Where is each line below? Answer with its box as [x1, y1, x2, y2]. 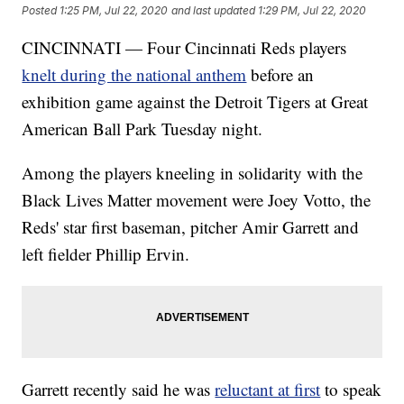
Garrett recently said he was [22, 378, 216, 401]
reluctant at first [215, 378, 321, 401]
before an [246, 63, 315, 87]
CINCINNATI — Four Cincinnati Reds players [22, 36, 347, 60]
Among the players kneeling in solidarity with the [22, 161, 363, 185]
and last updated [171, 3, 256, 17]
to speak [320, 378, 382, 401]
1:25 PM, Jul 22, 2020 [60, 3, 169, 17]
